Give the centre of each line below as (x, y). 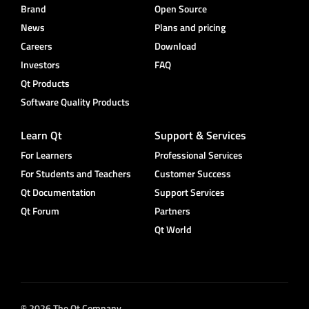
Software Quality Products (75, 102)
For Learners (47, 155)
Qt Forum (40, 211)
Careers (37, 46)
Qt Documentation (58, 192)
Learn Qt (41, 136)
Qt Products (45, 83)
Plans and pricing (190, 28)
